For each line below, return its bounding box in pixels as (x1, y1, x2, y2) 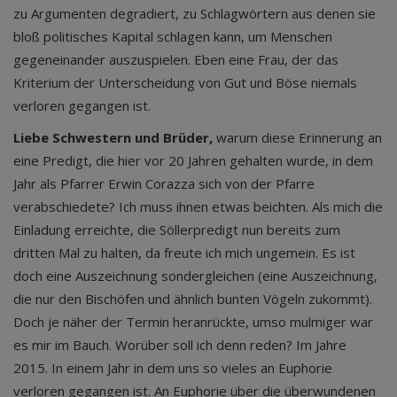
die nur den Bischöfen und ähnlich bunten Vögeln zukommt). (13, 290, 372, 307)
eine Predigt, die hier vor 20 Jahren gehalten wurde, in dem (13, 152, 373, 169)
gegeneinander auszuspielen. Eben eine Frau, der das (13, 51, 339, 68)
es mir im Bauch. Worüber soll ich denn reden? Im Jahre (13, 336, 346, 354)
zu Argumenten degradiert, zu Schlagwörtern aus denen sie (13, 4, 376, 22)
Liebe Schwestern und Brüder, (13, 128, 213, 146)
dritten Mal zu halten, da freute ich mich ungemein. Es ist (13, 244, 355, 261)
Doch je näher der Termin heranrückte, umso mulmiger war (13, 313, 373, 331)
